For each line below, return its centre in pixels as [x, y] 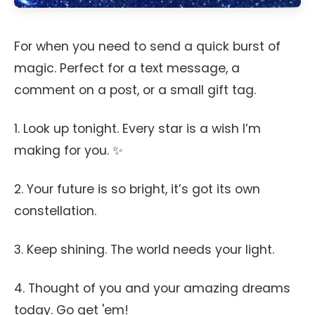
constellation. [55, 211]
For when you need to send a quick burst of [147, 46]
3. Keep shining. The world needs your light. [144, 250]
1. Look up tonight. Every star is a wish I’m [137, 129]
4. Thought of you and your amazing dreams [152, 288]
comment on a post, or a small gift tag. [135, 90]
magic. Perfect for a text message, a [127, 68]
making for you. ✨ [69, 150]
